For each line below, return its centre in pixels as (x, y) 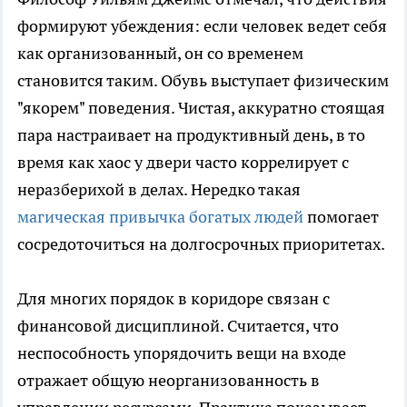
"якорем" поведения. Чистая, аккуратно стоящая (201, 108)
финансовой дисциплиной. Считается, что (178, 326)
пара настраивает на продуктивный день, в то (191, 135)
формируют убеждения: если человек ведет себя (202, 26)
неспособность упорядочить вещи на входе (182, 353)
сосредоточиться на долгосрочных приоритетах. (201, 244)
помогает (341, 217)
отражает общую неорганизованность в (169, 381)
